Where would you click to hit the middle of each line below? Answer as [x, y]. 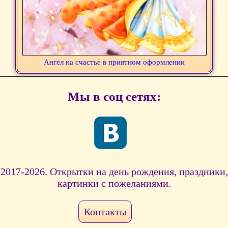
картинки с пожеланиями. [114, 183]
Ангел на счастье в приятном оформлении [114, 62]
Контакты [105, 212]
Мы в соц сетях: [114, 97]
